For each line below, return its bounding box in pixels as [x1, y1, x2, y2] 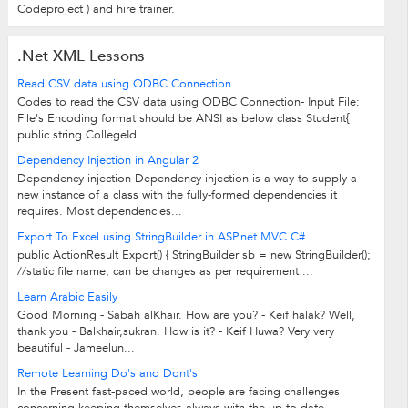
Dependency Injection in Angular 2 [16, 152, 199, 169]
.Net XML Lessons [16, 46, 145, 67]
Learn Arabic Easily [16, 289, 117, 306]
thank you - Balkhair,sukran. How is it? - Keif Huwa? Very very [16, 323, 334, 341]
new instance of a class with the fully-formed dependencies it [16, 187, 337, 204]
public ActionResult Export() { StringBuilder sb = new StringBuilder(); [16, 247, 371, 264]
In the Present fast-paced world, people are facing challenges [16, 383, 340, 401]
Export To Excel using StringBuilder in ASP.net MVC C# [16, 229, 305, 246]
